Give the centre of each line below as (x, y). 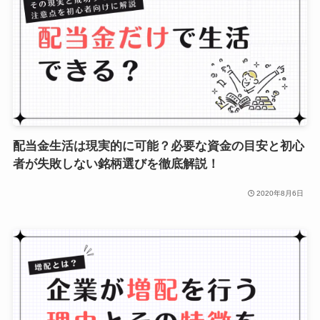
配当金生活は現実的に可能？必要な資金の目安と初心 (158, 146)
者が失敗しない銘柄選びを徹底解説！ (116, 164)
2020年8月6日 (280, 193)
